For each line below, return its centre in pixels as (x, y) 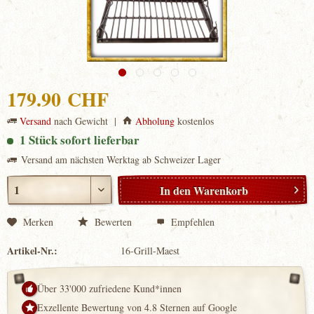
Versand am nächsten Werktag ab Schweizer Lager (121, 159)
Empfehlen (191, 222)
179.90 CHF (58, 99)
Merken (38, 222)
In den (176, 190)
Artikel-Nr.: (32, 251)
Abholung (155, 121)
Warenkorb (221, 190)
